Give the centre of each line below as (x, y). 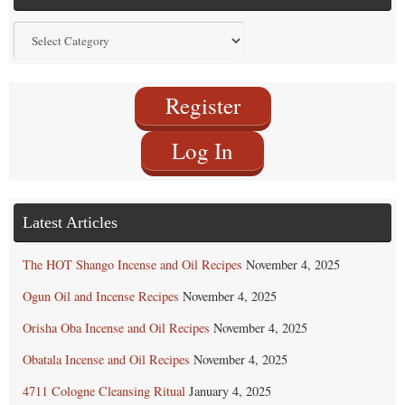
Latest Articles (70, 222)
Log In (202, 150)
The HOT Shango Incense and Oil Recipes (132, 264)
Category (36, 77)
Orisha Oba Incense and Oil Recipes (116, 327)
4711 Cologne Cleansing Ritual (104, 391)
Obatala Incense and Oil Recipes (106, 359)
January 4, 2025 (230, 391)
